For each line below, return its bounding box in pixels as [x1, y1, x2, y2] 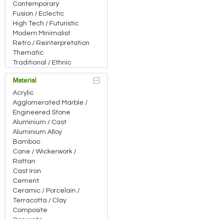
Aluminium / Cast [13, 119, 67, 126]
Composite [13, 207, 48, 214]
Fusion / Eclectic [13, 10, 65, 17]
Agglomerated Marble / [13, 99, 88, 106]
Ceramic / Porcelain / [13, 187, 80, 194]
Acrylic [13, 89, 34, 96]
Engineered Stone [13, 109, 71, 116]
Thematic [13, 49, 44, 56]
